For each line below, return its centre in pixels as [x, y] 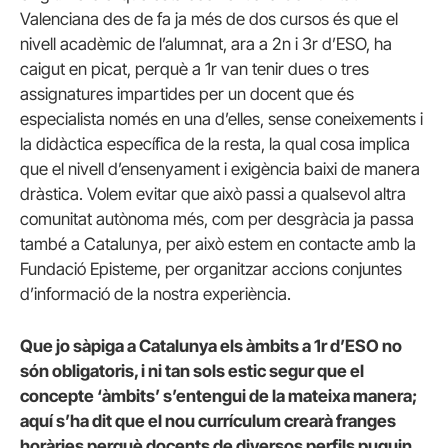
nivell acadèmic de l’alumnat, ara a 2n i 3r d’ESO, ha [206, 44]
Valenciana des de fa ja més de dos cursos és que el [209, 19]
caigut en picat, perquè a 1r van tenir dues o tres [194, 69]
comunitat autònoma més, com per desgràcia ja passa [217, 219]
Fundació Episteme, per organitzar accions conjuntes [211, 269]
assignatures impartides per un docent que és [187, 94]
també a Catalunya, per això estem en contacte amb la [218, 244]
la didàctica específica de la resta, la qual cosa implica [215, 144]
